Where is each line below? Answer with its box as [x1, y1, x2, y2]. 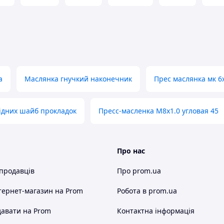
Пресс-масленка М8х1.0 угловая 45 [98, 106, 218, 115]
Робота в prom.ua [117, 186, 177, 195]
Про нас [117, 146, 145, 155]
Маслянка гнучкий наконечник [24, 74, 132, 83]
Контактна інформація [117, 206, 194, 215]
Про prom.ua [117, 166, 161, 175]
